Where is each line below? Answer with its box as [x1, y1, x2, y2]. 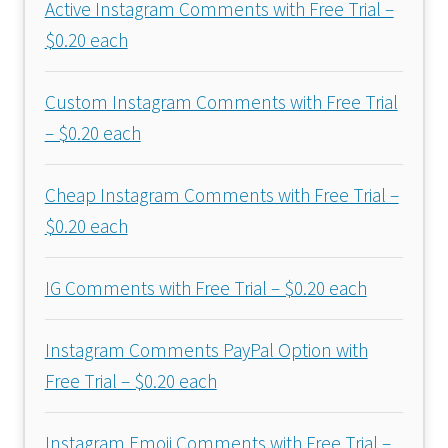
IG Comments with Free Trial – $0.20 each [44, 275, 367, 300]
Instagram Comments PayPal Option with [44, 337, 368, 362]
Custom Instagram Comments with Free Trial [44, 89, 398, 114]
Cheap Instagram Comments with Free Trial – [44, 182, 399, 207]
